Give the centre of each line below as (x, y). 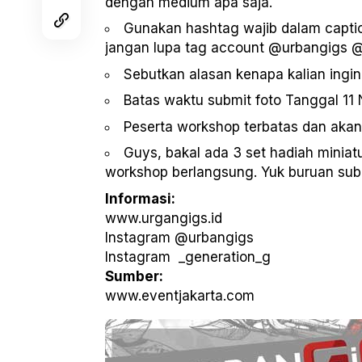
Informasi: (140, 198)
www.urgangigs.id (164, 218)
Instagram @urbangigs (179, 237)
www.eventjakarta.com (180, 295)
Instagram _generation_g (188, 257)
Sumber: (134, 276)
